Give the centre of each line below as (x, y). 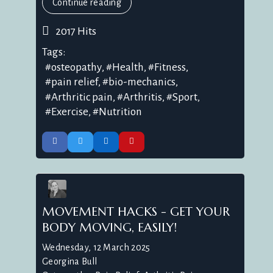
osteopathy (76, 67)
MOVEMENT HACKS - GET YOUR (136, 212)
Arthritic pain (82, 97)
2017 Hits (74, 31)
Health (128, 67)
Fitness (170, 67)
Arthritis (143, 97)
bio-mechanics (142, 82)
